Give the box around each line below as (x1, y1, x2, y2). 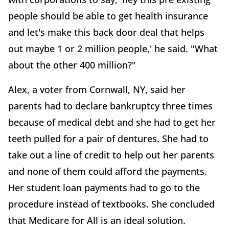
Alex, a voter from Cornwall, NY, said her (8, 83, 186, 96)
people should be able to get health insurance (8, 10, 208, 22)
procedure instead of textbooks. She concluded (8, 198, 215, 211)
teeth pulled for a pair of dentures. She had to (8, 132, 209, 145)
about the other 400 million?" (8, 59, 136, 72)
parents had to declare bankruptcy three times (8, 100, 213, 112)
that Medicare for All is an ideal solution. (8, 214, 186, 227)
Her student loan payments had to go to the (8, 181, 200, 194)
